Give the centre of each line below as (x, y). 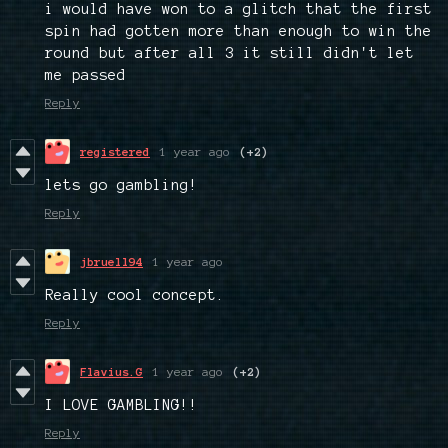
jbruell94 (111, 262)
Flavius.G (111, 372)
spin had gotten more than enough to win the (238, 31)
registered (115, 152)
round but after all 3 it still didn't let (229, 53)
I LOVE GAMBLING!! (121, 405)
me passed (85, 75)
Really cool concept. (135, 295)
